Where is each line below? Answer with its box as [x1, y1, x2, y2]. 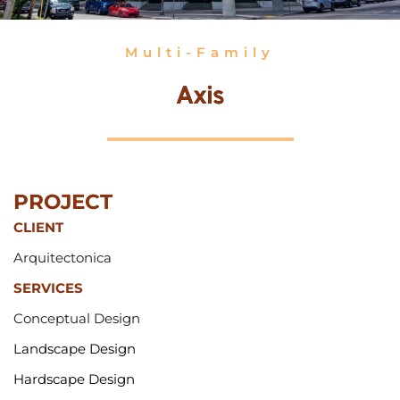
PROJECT [13, 189, 119, 215]
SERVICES [13, 279, 83, 297]
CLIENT [13, 219, 63, 237]
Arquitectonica [13, 249, 112, 267]
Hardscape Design [13, 371, 135, 388]
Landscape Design [13, 340, 136, 358]
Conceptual [13, 310, 94, 328]
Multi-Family [125, 44, 275, 62]
